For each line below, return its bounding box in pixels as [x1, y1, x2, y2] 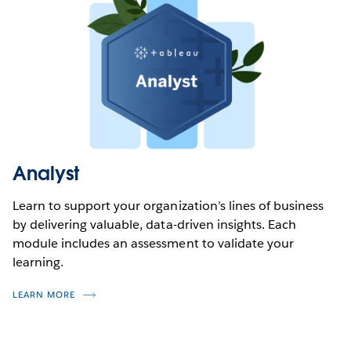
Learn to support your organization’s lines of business [13, 197, 324, 214]
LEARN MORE [13, 288, 75, 301]
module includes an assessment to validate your [13, 234, 294, 251]
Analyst [13, 161, 80, 186]
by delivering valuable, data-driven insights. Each [13, 215, 296, 233]
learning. [13, 253, 64, 270]
